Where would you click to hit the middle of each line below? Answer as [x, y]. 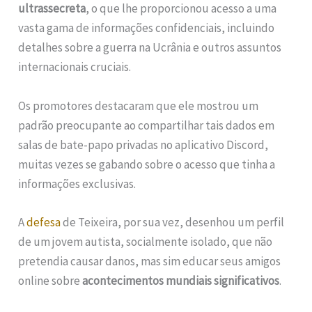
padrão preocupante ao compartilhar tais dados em [147, 125]
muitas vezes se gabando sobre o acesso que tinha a [147, 164]
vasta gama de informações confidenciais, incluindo [147, 28]
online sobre [50, 280]
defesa [44, 222]
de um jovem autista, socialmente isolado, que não [146, 241]
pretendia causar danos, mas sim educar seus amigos [150, 261]
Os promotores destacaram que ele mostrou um [139, 106]
